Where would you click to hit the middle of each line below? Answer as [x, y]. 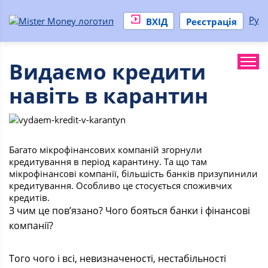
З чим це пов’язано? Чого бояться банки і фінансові [130, 211]
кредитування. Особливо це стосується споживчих [121, 185]
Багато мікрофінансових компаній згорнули [106, 150]
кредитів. [29, 197]
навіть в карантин [109, 95]
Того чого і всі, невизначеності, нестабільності [118, 258]
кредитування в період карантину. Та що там [108, 162]
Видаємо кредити [107, 71]
